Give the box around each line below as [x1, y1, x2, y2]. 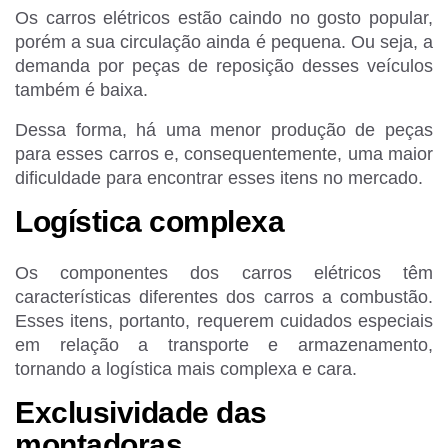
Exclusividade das [15, 395, 267, 429]
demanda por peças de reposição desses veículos [15, 56, 433, 77]
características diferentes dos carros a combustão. [15, 286, 433, 307]
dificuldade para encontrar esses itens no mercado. [15, 168, 423, 189]
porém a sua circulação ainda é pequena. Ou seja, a [15, 32, 433, 53]
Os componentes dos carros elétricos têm [15, 262, 433, 283]
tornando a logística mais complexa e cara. [15, 358, 357, 379]
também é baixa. [15, 80, 153, 101]
